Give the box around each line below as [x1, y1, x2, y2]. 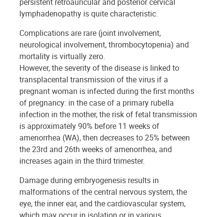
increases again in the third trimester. [19, 155, 145, 166]
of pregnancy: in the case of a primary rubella [19, 97, 174, 108]
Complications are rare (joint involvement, [19, 27, 161, 38]
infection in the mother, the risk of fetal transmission [19, 108, 197, 120]
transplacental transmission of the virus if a [19, 74, 168, 85]
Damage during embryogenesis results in [19, 174, 159, 186]
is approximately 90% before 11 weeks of [19, 120, 159, 131]
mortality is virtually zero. [19, 50, 105, 62]
